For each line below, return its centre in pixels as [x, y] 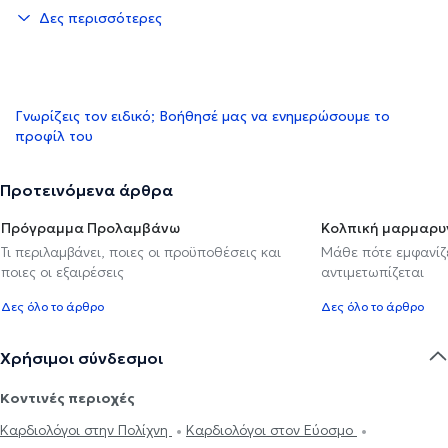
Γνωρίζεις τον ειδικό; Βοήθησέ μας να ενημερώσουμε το [202, 116]
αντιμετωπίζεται [372, 272]
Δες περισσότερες [100, 18]
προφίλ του [54, 136]
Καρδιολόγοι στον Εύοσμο [271, 430]
